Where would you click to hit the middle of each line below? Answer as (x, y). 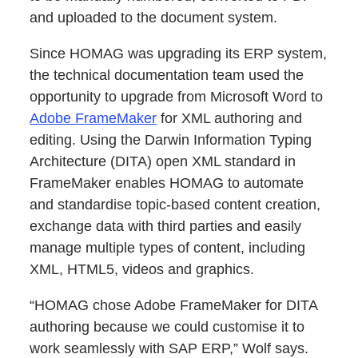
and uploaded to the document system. (154, 18)
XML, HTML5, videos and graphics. (142, 270)
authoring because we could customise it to (167, 327)
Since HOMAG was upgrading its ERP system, (179, 54)
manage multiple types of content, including (168, 248)
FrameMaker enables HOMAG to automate (167, 183)
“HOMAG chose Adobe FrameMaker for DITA (174, 306)
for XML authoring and (230, 119)
